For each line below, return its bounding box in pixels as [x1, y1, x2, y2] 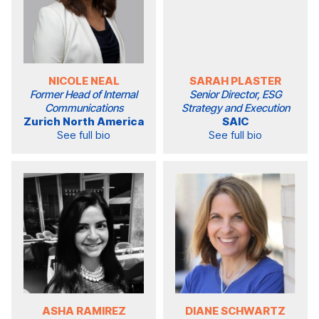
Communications [44, 101, 123, 115]
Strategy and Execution [181, 101, 290, 115]
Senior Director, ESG [189, 88, 282, 102]
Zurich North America [23, 115, 144, 129]
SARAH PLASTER [189, 74, 281, 88]
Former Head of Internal [30, 88, 137, 102]
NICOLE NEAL [48, 74, 120, 88]
